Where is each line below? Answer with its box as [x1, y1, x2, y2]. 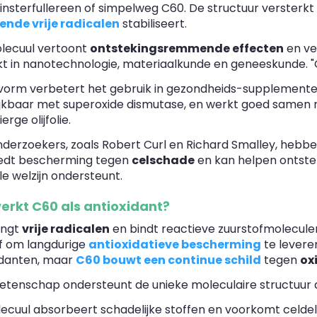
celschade [132, 151, 195, 168]
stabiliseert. [120, 16, 187, 33]
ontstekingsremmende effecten [90, 40, 284, 57]
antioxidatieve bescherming [88, 236, 261, 253]
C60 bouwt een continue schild [76, 252, 261, 269]
